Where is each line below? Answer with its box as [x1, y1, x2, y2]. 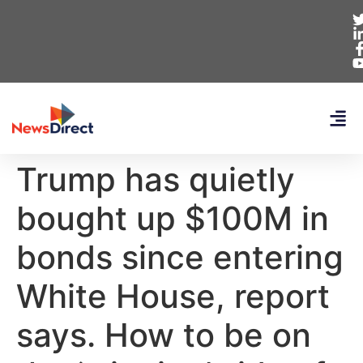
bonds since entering [16, 237, 344, 277]
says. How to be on [16, 315, 311, 355]
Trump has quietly [16, 160, 295, 199]
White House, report [16, 276, 330, 316]
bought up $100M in [16, 199, 329, 238]
